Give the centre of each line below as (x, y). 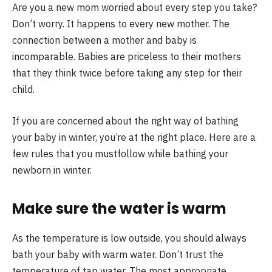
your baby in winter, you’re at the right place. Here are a (134, 137)
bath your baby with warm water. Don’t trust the (118, 254)
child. (23, 89)
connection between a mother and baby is (104, 40)
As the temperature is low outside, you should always (129, 238)
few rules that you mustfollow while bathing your (120, 153)
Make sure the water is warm (119, 208)
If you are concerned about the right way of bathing (125, 121)
